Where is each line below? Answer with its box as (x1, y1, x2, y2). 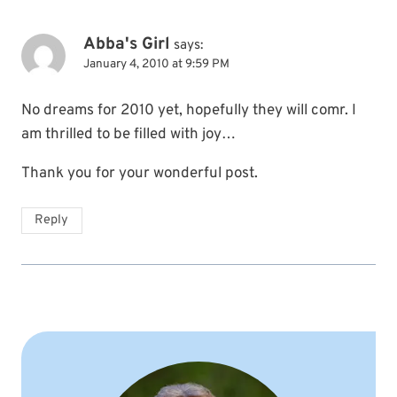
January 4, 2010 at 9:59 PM (83, 57, 230, 73)
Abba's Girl (83, 34, 170, 56)
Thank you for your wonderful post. (21, 164, 258, 184)
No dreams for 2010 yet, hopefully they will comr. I (21, 101, 356, 121)
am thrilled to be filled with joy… (21, 125, 236, 145)
